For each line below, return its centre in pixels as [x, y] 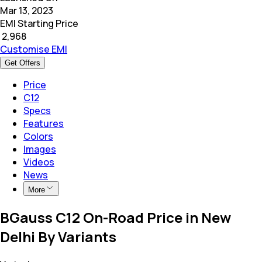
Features [44, 123]
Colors [38, 136]
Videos [39, 162]
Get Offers [23, 63]
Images [40, 149]
